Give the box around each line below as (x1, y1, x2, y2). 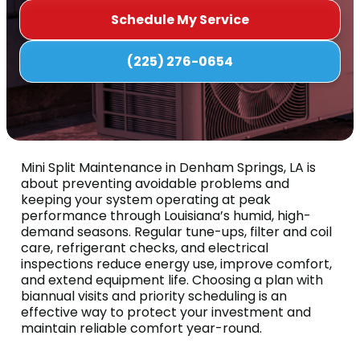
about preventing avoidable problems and (21, 174, 289, 193)
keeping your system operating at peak (21, 190, 271, 209)
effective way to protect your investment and (21, 302, 311, 321)
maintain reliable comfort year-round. (21, 318, 262, 337)
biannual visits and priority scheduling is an (21, 286, 287, 305)
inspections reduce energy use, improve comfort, (21, 254, 332, 273)
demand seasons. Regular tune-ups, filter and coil (21, 222, 332, 241)
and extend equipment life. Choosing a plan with (21, 270, 323, 289)
